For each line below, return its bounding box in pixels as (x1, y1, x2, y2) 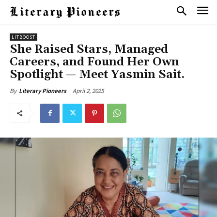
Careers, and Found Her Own (10, 54, 179, 69)
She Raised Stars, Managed (10, 42, 168, 57)
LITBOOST (12, 33, 35, 40)
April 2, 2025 (73, 86, 104, 95)
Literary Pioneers (19, 86, 66, 95)
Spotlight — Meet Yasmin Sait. (10, 67, 185, 82)
